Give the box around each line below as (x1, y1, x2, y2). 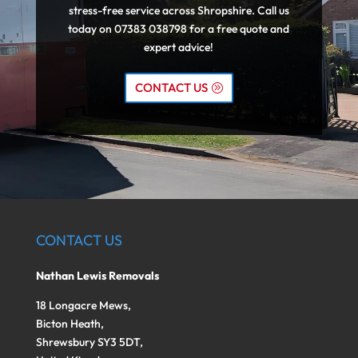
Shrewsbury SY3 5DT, (35, 334, 143, 349)
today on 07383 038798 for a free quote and (68, 21, 290, 36)
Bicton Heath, (35, 316, 104, 331)
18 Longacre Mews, (35, 297, 131, 312)
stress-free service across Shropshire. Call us (68, 2, 289, 18)
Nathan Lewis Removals (35, 268, 159, 283)
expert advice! (144, 39, 214, 54)
